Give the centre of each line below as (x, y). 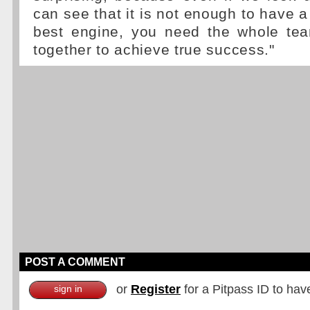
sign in (68, 289)
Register (156, 289)
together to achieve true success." (154, 50)
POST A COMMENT (75, 262)
